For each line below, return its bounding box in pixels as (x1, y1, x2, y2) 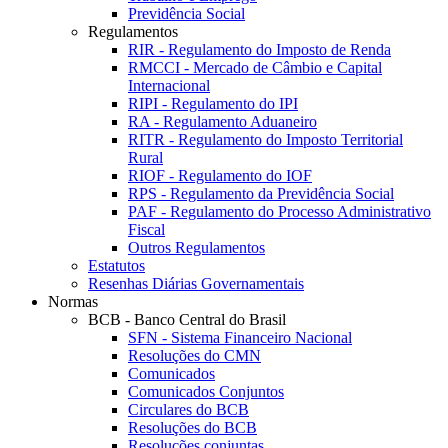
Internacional (128, 77, 210, 95)
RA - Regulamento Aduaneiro (128, 113, 317, 131)
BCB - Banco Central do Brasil (88, 311, 286, 329)
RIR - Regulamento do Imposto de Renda (128, 41, 391, 59)
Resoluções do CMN (128, 347, 261, 365)
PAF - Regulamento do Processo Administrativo (128, 203, 431, 221)
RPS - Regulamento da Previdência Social (128, 185, 394, 203)
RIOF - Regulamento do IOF (128, 167, 312, 185)
